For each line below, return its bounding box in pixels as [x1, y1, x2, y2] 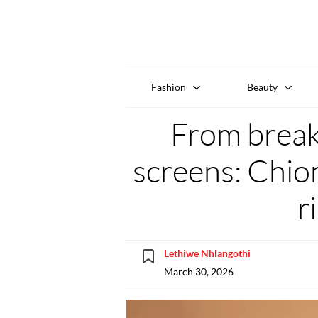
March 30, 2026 [164, 265, 234, 278]
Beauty [247, 80, 278, 93]
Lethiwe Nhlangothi [164, 246, 251, 259]
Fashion [150, 80, 186, 93]
